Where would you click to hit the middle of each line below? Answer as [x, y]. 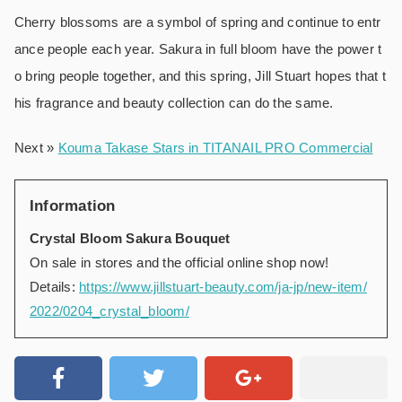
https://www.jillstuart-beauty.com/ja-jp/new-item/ [223, 286]
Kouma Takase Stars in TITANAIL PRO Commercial [215, 147]
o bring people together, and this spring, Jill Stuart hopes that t [200, 75]
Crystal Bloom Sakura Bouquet [130, 238]
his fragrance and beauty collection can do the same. [174, 102]
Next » [36, 147]
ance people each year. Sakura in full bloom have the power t [198, 48]
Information [73, 205]
